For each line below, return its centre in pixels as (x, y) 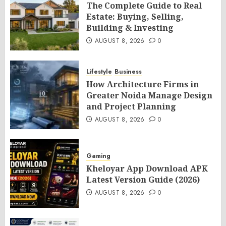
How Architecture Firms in (143, 84)
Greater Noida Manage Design (149, 95)
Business (128, 72)
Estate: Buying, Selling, (135, 17)
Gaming (98, 156)
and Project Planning (131, 106)
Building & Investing (130, 28)
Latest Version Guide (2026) (143, 180)
